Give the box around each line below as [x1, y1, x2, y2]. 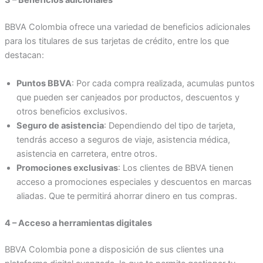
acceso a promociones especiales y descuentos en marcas [16, 176, 252, 187]
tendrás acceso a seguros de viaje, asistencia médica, [16, 134, 230, 145]
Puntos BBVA [16, 77, 72, 89]
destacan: [4, 50, 44, 61]
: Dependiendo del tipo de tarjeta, [103, 120, 235, 131]
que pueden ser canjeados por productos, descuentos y [16, 92, 240, 103]
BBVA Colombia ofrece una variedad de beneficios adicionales [4, 22, 251, 33]
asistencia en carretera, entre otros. [16, 148, 157, 159]
